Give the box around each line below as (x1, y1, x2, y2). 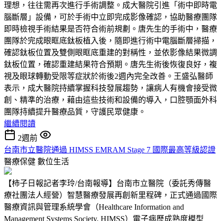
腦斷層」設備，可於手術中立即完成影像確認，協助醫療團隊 (4, 12, 217, 21)
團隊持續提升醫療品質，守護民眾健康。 (4, 107, 146, 116)
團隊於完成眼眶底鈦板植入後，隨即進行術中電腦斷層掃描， (4, 36, 217, 45)
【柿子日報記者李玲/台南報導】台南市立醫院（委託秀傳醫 (4, 179, 211, 187)
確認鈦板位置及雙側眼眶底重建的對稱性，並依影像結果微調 (4, 48, 217, 57)
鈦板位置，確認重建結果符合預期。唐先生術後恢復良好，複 (4, 60, 217, 69)
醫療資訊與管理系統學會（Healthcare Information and (4, 202, 184, 211)
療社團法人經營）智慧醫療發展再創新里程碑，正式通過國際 (4, 190, 217, 199)
